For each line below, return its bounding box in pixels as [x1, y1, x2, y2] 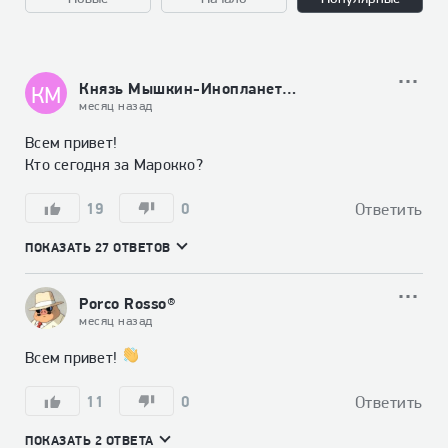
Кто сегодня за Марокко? [25, 155, 203, 174]
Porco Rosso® [79, 293, 176, 313]
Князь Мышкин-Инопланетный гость [282, 78, 296, 98]
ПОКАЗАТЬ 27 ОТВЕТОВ [25, 239, 171, 255]
